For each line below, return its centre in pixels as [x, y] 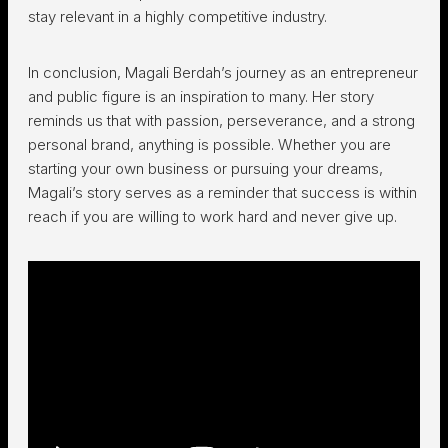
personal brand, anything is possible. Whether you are [209, 144]
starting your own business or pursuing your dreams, [205, 168]
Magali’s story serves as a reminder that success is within [222, 192]
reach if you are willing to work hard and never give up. [212, 216]
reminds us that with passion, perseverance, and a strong [221, 120]
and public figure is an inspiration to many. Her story [201, 96]
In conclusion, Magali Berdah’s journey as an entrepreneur [223, 72]
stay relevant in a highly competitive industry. [177, 16]
